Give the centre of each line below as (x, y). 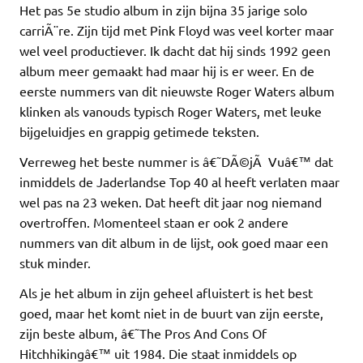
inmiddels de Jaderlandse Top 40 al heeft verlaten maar (179, 181)
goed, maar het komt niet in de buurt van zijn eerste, (171, 312)
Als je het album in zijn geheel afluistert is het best (166, 292)
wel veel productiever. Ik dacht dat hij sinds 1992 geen (175, 50)
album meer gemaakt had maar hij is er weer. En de (167, 70)
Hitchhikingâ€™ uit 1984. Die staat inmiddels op (158, 353)
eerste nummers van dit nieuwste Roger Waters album (177, 90)
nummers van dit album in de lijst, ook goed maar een (174, 242)
